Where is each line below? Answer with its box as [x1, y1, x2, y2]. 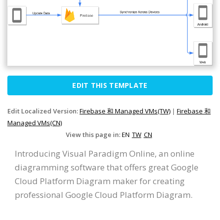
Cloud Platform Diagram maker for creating [15, 175, 185, 187]
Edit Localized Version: [7, 107, 80, 116]
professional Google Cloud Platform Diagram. [15, 189, 192, 201]
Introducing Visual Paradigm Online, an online [15, 148, 194, 160]
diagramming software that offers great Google [15, 162, 198, 173]
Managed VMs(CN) [7, 118, 62, 128]
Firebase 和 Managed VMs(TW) [80, 107, 170, 116]
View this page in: [65, 130, 122, 139]
